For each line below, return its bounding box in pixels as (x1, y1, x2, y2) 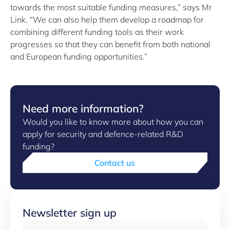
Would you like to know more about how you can (23, 117, 203, 127)
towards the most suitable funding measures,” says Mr (10, 2, 212, 12)
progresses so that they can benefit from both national (10, 39, 210, 49)
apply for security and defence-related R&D (23, 129, 183, 139)
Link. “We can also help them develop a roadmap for (10, 14, 204, 25)
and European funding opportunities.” (10, 51, 147, 62)
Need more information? (23, 102, 144, 115)
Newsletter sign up (23, 206, 117, 219)
